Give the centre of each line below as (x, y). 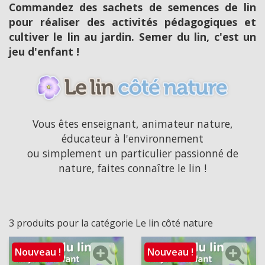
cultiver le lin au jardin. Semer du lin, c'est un (132, 36)
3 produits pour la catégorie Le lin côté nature (111, 223)
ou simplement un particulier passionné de (132, 153)
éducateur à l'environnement (132, 139)
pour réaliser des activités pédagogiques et (132, 22)
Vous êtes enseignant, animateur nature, (132, 124)
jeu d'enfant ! (44, 51)
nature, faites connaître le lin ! (132, 168)
